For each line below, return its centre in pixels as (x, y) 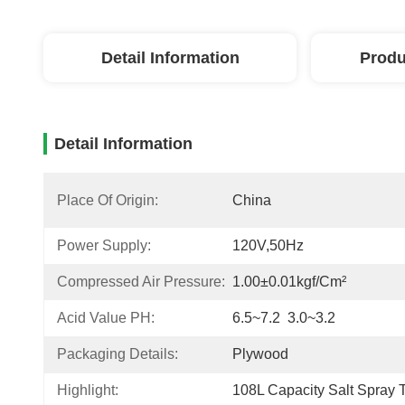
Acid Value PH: (106, 318)
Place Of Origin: (108, 200)
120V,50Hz (268, 245)
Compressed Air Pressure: (141, 282)
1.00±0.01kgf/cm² (289, 282)
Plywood (260, 354)
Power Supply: (104, 245)
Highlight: (88, 390)
